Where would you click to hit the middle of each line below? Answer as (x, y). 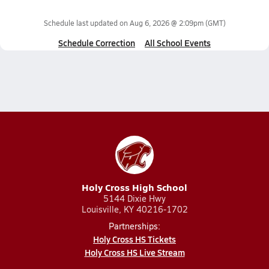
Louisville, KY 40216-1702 (134, 209)
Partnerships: (134, 226)
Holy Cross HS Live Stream (134, 252)
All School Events (178, 43)
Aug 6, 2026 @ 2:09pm (166, 23)
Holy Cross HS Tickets (134, 239)
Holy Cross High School (134, 187)
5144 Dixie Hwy (134, 198)
